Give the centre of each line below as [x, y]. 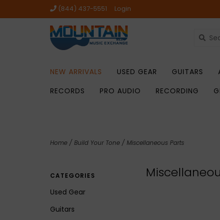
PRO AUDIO [120, 91]
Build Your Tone [97, 143]
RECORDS [68, 91]
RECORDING [177, 91]
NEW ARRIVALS [76, 72]
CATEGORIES [73, 176]
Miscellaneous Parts [155, 143]
